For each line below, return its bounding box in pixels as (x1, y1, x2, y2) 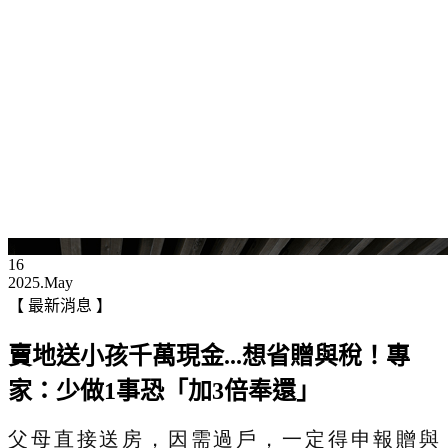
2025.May (8, 273, 73, 291)
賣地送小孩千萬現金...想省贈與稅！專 (8, 342, 410, 369)
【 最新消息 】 (8, 296, 112, 314)
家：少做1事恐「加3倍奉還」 (8, 377, 320, 404)
